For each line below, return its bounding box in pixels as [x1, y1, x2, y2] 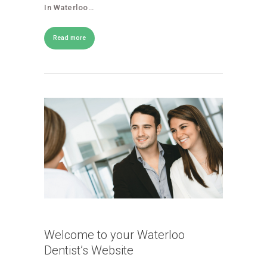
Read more [53, 34, 86, 42]
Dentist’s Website [44, 243, 133, 257]
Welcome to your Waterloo [44, 227, 185, 242]
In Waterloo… [44, 3, 94, 13]
